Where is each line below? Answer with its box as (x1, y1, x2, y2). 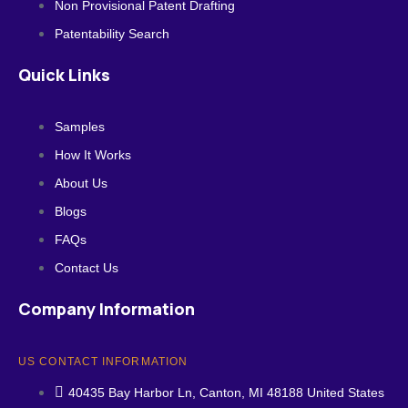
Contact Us (55, 260, 118, 275)
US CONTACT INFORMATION (18, 355, 189, 368)
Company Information (18, 298, 195, 320)
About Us (55, 176, 107, 190)
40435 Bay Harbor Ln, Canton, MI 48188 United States (68, 385, 384, 400)
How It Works (55, 148, 131, 162)
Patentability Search (55, 26, 169, 41)
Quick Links (18, 64, 110, 86)
